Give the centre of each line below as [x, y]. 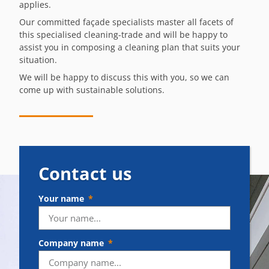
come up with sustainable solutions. [92, 89]
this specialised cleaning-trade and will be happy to [123, 34]
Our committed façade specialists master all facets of [126, 22]
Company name [72, 243]
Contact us [85, 173]
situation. [38, 59]
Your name [62, 198]
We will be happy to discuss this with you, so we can [124, 77]
